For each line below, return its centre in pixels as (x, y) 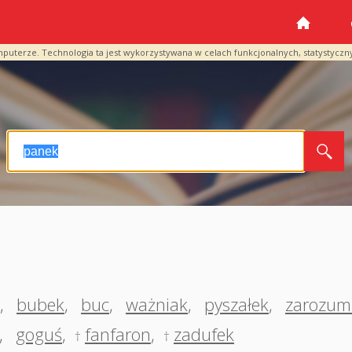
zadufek (204, 334)
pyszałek (236, 304)
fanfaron (118, 334)
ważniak (157, 304)
